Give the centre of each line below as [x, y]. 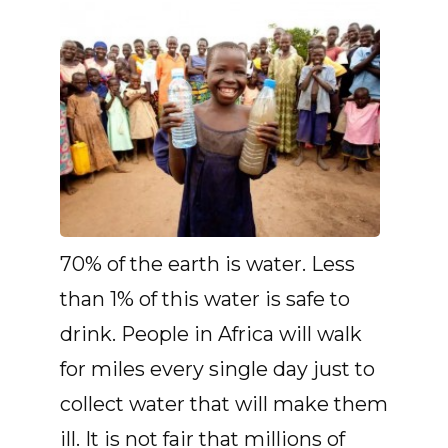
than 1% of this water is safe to [205, 298]
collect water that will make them [224, 403]
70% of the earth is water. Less [207, 263]
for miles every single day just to [217, 368]
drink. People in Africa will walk [211, 333]
